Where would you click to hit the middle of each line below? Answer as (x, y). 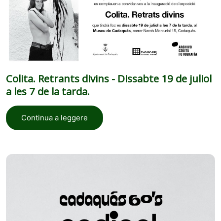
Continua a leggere (55, 118)
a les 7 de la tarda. (48, 92)
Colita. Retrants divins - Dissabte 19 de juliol (109, 79)
